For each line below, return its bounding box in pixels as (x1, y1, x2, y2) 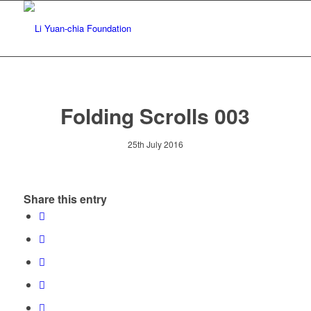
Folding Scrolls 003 (60, 101, 251, 131)
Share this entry (23, 191, 107, 208)
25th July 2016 (127, 138, 183, 150)
